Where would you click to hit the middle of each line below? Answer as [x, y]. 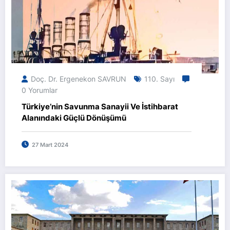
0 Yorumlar [40, 90]
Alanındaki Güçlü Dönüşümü [74, 118]
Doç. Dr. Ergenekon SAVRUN [79, 79]
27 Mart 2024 [50, 145]
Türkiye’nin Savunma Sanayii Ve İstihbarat [100, 107]
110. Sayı [159, 79]
